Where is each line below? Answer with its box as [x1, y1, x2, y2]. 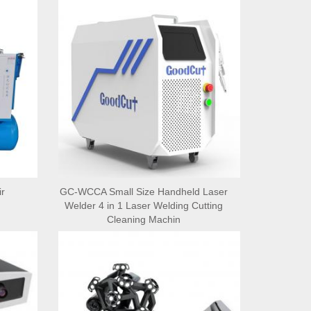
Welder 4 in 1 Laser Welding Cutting [65, 199, 224, 211]
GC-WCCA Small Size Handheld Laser [60, 185, 228, 197]
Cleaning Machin [107, 213, 181, 225]
